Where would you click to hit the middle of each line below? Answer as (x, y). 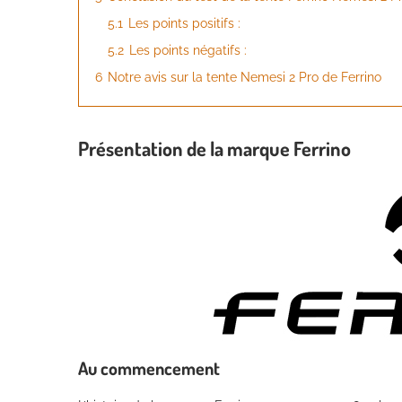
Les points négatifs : (188, 50)
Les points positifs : (184, 23)
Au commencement (149, 367)
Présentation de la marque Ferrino (214, 148)
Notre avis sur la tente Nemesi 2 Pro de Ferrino (245, 77)
